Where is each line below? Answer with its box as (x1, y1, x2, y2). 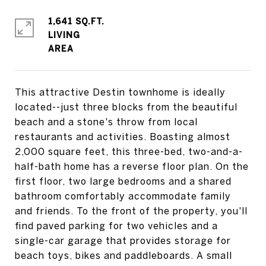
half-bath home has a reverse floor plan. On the (15, 161, 249, 172)
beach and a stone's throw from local (15, 116, 198, 127)
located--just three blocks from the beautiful (15, 102, 237, 112)
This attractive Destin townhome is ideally (15, 87, 226, 97)
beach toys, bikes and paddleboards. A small (15, 250, 232, 261)
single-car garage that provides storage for (15, 235, 231, 246)
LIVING (48, 30, 80, 40)
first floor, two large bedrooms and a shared (15, 176, 232, 186)
